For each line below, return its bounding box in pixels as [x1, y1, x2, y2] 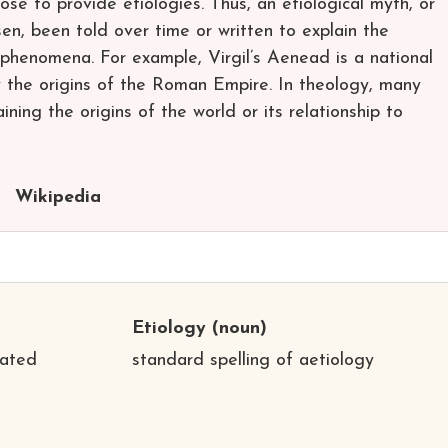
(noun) [205, 318, 267, 338]
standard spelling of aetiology [131, 350, 374, 370]
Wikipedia [14, 187, 101, 207]
